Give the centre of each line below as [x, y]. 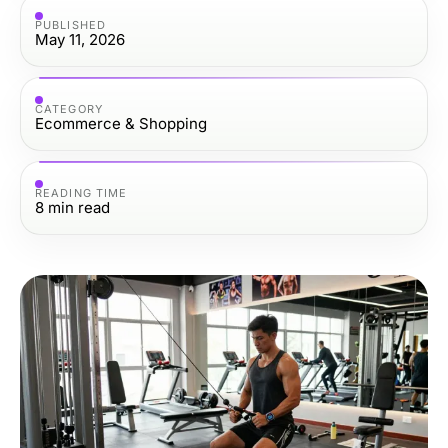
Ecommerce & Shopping [121, 123]
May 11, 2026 [80, 39]
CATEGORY [69, 108]
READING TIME [81, 192]
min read [79, 207]
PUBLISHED [70, 24]
